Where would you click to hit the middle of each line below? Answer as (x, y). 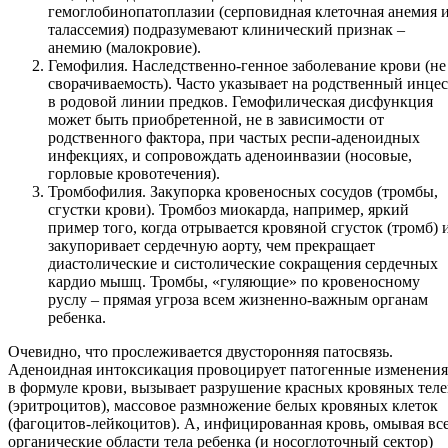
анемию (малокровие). (124, 48)
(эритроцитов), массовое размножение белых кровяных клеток (223, 406)
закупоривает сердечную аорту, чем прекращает (211, 246)
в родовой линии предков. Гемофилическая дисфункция (240, 102)
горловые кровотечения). (134, 174)
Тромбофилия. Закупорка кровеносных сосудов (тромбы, (243, 192)
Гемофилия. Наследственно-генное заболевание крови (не (247, 66)
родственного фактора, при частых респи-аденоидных (234, 138)
